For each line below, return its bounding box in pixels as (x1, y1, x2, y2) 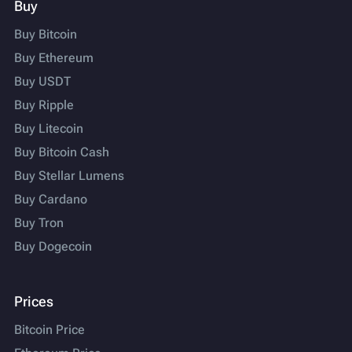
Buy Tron (14, 215, 64, 231)
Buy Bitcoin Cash (14, 145, 109, 160)
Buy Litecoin (14, 121, 83, 137)
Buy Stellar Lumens (14, 168, 124, 184)
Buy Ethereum (14, 50, 93, 66)
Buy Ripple (14, 97, 74, 113)
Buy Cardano (14, 192, 87, 207)
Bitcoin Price (14, 322, 85, 338)
